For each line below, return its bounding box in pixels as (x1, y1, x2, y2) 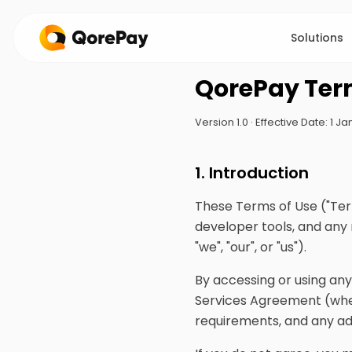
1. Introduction (195, 162, 309, 184)
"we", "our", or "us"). (195, 238, 306, 256)
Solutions (291, 30, 344, 46)
